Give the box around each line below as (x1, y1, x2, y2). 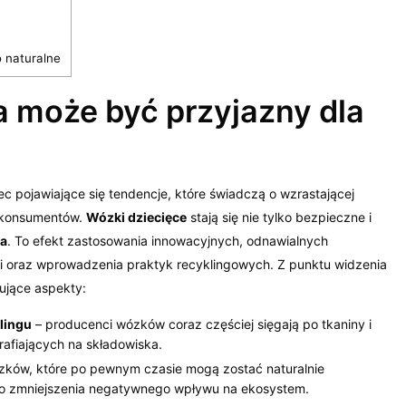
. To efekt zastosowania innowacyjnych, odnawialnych (7, 232, 329, 248)
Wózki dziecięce (86, 208, 188, 225)
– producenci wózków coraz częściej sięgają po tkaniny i (32, 315, 372, 332)
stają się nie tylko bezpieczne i (187, 208, 372, 225)
